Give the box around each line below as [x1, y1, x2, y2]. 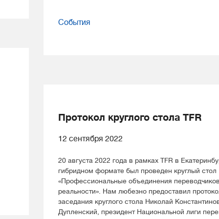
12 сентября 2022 [58, 134, 123, 143]
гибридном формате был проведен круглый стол [58, 167, 217, 175]
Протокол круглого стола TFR [58, 112, 201, 123]
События [58, 18, 90, 27]
